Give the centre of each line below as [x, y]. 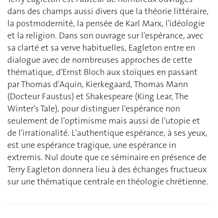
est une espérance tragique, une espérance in [92, 145]
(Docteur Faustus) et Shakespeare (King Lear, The [98, 97]
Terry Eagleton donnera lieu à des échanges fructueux [107, 170]
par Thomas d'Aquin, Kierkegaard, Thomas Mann [98, 84]
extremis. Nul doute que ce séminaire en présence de [107, 157]
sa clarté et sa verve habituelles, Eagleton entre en [101, 48]
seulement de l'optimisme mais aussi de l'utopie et [104, 121]
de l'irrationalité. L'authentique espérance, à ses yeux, [107, 133]
